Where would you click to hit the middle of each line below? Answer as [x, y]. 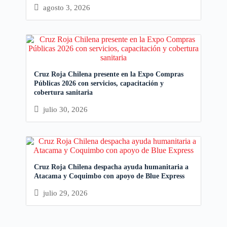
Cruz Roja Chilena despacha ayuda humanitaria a [111, 167]
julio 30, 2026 [65, 109]
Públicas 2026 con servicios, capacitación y [99, 83]
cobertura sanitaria [63, 92]
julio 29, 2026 [65, 193]
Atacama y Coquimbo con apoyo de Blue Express [109, 176]
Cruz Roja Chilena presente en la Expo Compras [108, 74]
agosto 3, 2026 [66, 8]
